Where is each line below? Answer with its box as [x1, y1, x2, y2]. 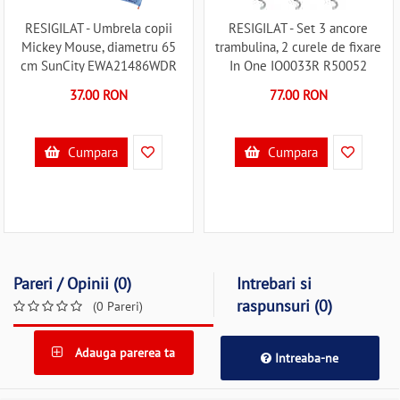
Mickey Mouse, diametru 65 [21, 38, 176, 55]
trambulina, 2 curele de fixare [215, 38, 382, 55]
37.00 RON [69, 87, 128, 104]
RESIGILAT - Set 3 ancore [229, 20, 369, 37]
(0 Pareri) [93, 298, 143, 314]
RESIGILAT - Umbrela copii [24, 20, 172, 37]
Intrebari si [236, 273, 312, 294]
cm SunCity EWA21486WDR [20, 57, 177, 74]
